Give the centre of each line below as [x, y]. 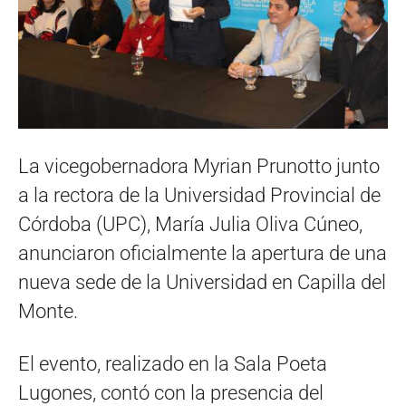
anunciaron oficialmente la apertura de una [203, 253]
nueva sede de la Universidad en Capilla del [202, 282]
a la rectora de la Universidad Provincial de [199, 195]
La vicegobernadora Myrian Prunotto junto [199, 166]
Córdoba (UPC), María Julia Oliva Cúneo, [190, 224]
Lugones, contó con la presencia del [171, 392]
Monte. [48, 311]
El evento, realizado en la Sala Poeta [173, 363]
